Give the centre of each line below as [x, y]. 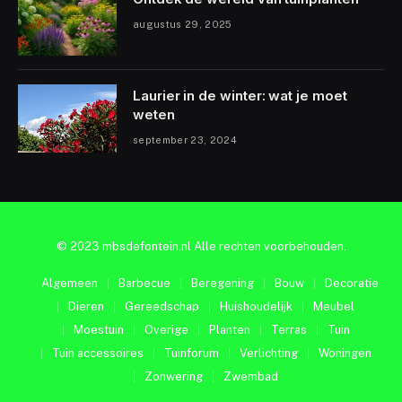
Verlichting [268, 353]
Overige [166, 329]
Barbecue [144, 283]
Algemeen [70, 283]
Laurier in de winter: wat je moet [240, 95]
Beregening [223, 283]
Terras [288, 329]
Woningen [345, 353]
